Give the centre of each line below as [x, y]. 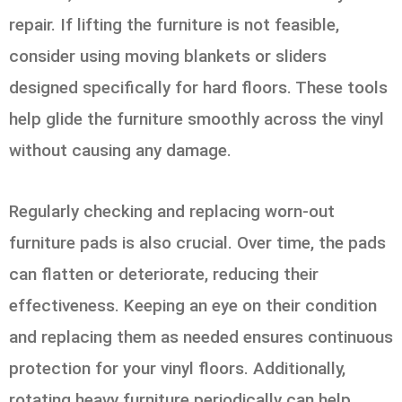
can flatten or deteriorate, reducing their [164, 275]
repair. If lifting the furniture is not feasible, [174, 24]
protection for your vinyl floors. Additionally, [177, 369]
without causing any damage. [120, 150]
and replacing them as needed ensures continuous [201, 337]
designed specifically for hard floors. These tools [198, 87]
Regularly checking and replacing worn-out [172, 212]
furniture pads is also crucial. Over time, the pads [197, 243]
